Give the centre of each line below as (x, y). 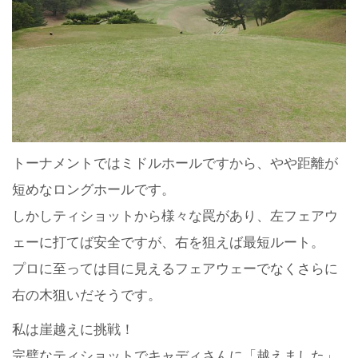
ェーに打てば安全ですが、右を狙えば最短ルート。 (168, 243)
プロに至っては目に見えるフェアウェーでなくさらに (175, 269)
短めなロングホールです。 (93, 190)
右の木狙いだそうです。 (87, 296)
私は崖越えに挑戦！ (73, 330)
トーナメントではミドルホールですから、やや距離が (175, 164)
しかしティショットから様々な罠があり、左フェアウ (175, 217)
